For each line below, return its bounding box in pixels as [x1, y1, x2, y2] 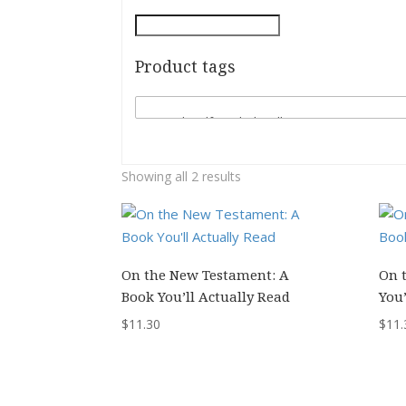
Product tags [135, 55, 237, 77]
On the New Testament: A [121, 265, 290, 284]
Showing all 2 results [121, 168, 242, 185]
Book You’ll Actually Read [121, 286, 291, 305]
